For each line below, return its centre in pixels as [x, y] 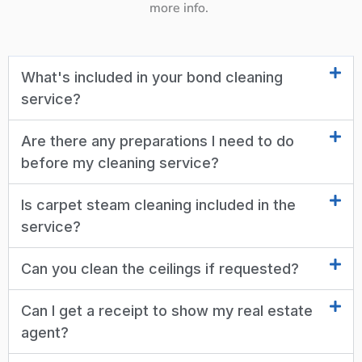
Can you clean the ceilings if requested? [160, 268]
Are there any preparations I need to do [158, 141]
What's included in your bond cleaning [152, 77]
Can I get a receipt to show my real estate [167, 310]
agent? [45, 332]
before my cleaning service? [120, 162]
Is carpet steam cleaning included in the [158, 204]
